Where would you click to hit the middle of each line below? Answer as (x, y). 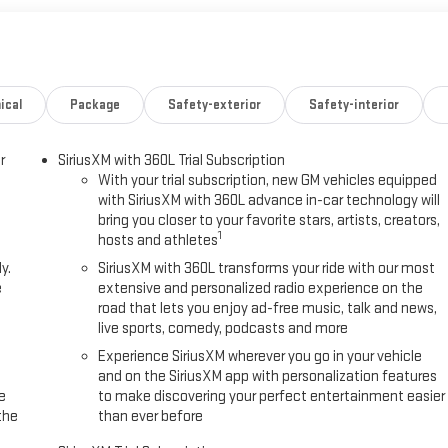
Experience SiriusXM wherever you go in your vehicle (260, 356)
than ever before (151, 416)
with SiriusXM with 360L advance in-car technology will (269, 200)
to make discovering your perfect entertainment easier (272, 396)
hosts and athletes (158, 240)
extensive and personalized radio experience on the (261, 288)
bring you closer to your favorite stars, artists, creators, (269, 220)
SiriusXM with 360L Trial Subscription (172, 160)
